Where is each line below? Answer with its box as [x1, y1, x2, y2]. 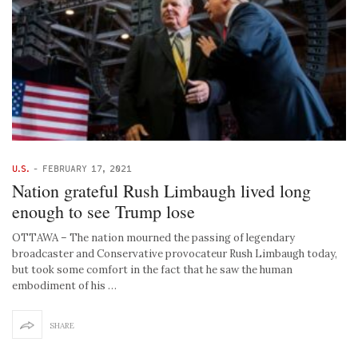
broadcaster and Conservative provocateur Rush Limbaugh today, [12, 247, 337, 261]
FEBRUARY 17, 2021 [42, 163, 132, 174]
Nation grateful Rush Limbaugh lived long [12, 179, 311, 203]
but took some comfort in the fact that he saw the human [12, 263, 292, 277]
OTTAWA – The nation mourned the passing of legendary [12, 231, 295, 245]
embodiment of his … [12, 279, 117, 293]
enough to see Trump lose [12, 200, 195, 224]
